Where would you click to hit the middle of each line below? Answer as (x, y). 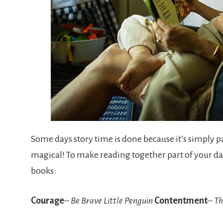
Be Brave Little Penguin (112, 201)
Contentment (181, 201)
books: (44, 171)
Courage (48, 201)
